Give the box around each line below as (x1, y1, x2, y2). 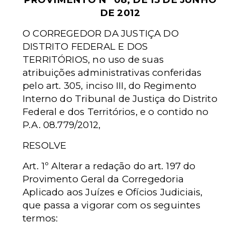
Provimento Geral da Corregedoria (23, 173, 184, 185)
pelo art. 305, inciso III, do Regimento (23, 80, 197, 91)
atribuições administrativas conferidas (23, 67, 202, 78)
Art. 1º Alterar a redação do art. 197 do (23, 160, 196, 172)
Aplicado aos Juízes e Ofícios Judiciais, (23, 186, 203, 198)
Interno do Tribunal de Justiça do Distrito (23, 93, 217, 104)
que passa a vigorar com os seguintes (23, 199, 200, 211)
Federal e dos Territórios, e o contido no (23, 106, 209, 118)
